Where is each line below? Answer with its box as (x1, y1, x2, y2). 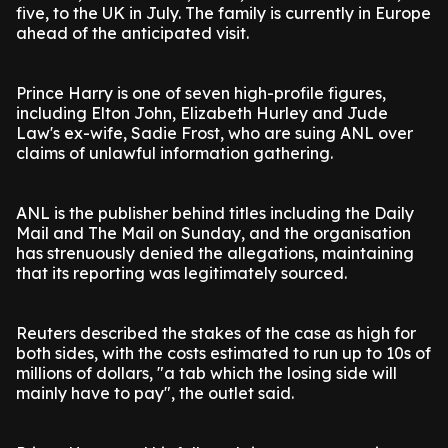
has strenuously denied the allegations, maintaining (16, 243, 414, 263)
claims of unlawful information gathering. (16, 143, 333, 163)
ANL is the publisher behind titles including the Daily (16, 203, 414, 223)
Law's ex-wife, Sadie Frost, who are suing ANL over (16, 123, 413, 143)
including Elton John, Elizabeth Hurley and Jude (16, 103, 388, 123)
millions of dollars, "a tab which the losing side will (16, 363, 397, 383)
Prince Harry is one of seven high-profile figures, (16, 83, 386, 103)
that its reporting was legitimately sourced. (16, 263, 347, 283)
